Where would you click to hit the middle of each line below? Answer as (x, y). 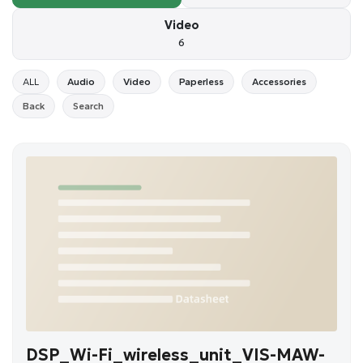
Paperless (201, 81)
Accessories (279, 81)
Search (88, 106)
